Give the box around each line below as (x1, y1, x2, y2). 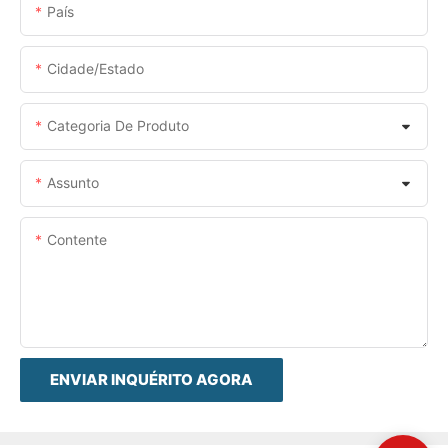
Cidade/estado (47, 59, 144, 77)
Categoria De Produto (47, 116, 189, 134)
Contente (47, 230, 107, 248)
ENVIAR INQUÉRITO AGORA (50, 369, 253, 389)
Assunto (47, 173, 99, 191)
